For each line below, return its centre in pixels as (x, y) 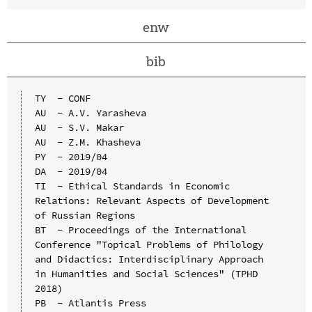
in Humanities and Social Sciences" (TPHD (146, 273)
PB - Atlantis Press (90, 303)
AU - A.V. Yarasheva (90, 112)
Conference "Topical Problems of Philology (149, 244)
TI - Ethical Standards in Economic (132, 186)
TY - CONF (62, 98)
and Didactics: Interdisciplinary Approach (149, 259)
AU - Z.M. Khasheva (87, 142)
